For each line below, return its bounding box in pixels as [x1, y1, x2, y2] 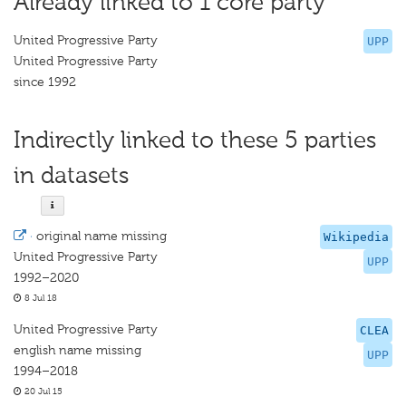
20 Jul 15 [22, 386, 63, 397]
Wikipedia [324, 230, 389, 244]
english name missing [14, 343, 141, 358]
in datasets [14, 161, 129, 189]
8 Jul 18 [22, 293, 57, 304]
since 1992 [14, 74, 76, 90]
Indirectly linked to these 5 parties [14, 126, 376, 154]
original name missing [36, 228, 167, 244]
